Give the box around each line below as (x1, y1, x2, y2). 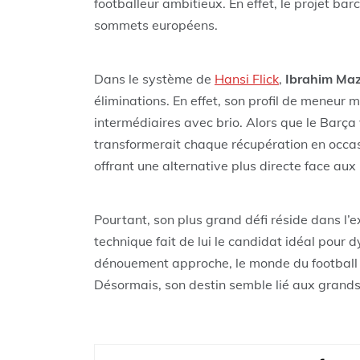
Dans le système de (94, 71, 215, 88)
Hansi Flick (215, 71, 279, 88)
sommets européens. (94, 17, 218, 34)
